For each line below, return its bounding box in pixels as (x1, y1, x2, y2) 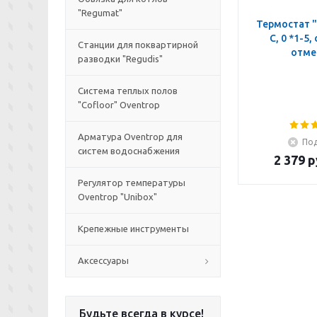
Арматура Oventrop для (78, 132, 183, 142)
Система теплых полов (78, 86, 178, 96)
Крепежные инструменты (78, 224, 189, 234)
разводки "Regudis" (78, 54, 163, 64)
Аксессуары (78, 255, 129, 265)
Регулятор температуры (78, 178, 185, 188)
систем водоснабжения (78, 146, 180, 156)
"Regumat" (78, 8, 122, 18)
